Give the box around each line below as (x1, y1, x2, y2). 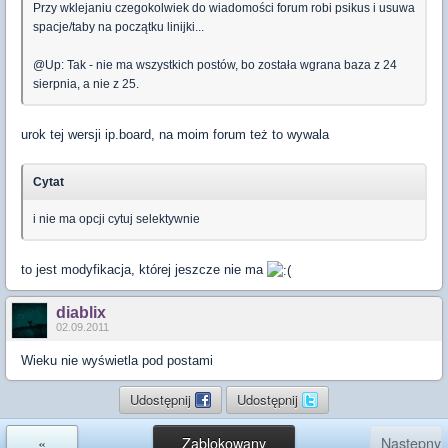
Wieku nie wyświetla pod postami (21, 353, 213, 369)
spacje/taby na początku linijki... (33, 20, 204, 35)
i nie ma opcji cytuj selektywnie (33, 212, 200, 227)
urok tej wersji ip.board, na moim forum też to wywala (21, 127, 329, 143)
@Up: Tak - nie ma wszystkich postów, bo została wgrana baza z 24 (33, 58, 397, 73)
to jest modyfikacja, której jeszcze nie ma (21, 262, 267, 278)
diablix (56, 304, 106, 322)
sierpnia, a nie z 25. (33, 77, 139, 92)
